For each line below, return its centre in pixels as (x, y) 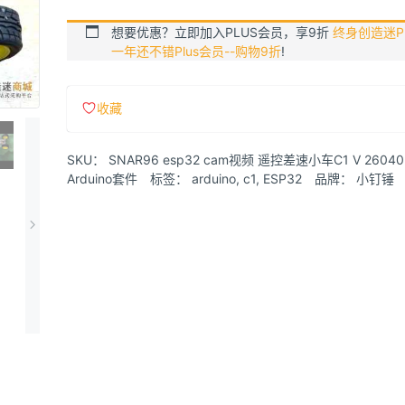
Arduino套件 (102, 179)
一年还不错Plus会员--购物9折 (196, 52)
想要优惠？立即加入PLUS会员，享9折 (222, 33)
